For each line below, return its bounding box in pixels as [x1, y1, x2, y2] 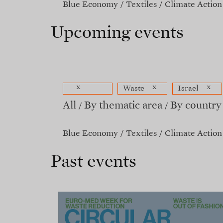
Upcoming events [51, 24, 184, 42]
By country [170, 101, 222, 111]
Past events [51, 153, 136, 171]
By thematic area [84, 101, 162, 111]
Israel [178, 85, 199, 92]
